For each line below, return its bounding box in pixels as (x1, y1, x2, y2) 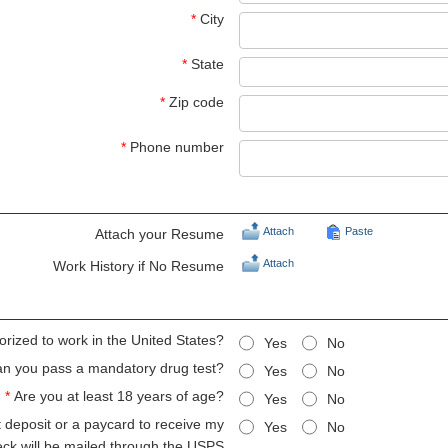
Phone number (130, 139, 224, 155)
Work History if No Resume (53, 258, 224, 274)
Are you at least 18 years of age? (14, 388, 224, 404)
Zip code (169, 94, 224, 110)
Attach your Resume (95, 226, 224, 242)
